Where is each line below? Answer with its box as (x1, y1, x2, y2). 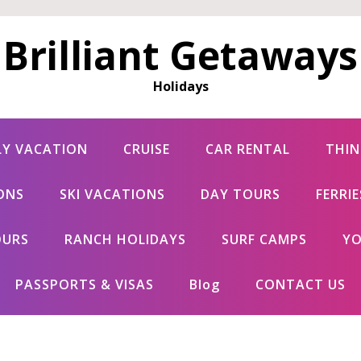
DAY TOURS (200, 185, 280, 203)
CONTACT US (255, 276, 346, 293)
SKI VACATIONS (59, 185, 165, 203)
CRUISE (122, 140, 170, 158)
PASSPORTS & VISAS (15, 276, 154, 293)
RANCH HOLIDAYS (64, 230, 186, 248)
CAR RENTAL (205, 140, 290, 158)
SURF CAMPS (221, 230, 307, 248)
